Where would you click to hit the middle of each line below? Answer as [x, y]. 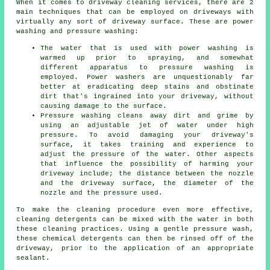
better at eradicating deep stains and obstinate [147, 87]
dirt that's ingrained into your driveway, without [147, 97]
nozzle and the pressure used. [102, 193]
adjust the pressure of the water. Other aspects [147, 155]
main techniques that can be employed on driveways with [135, 12]
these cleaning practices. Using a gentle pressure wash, [135, 229]
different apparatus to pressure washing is [147, 68]
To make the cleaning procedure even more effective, [135, 210]
